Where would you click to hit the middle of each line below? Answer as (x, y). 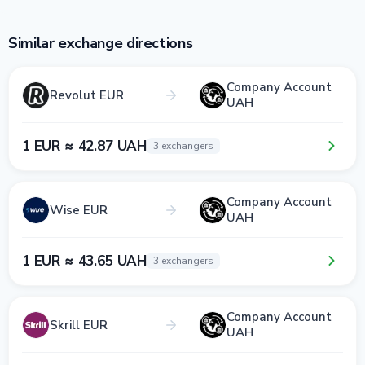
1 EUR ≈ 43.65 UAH (85, 261)
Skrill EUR (79, 325)
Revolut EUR (87, 95)
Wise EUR (79, 210)
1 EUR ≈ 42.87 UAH (85, 146)
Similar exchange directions (101, 43)
